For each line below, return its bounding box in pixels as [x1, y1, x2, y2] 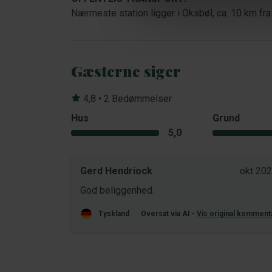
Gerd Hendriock [80, 165, 152, 177]
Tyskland [98, 209, 129, 218]
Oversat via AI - [141, 209, 197, 218]
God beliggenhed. [80, 185, 154, 196]
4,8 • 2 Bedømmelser [81, 93, 172, 104]
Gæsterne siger [71, 61, 181, 81]
